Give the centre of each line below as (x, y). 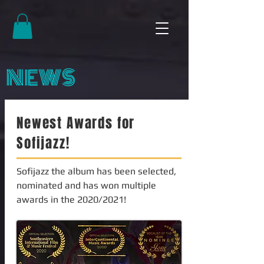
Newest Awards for (76, 123)
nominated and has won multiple (86, 186)
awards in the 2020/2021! (71, 200)
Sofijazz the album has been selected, (96, 171)
